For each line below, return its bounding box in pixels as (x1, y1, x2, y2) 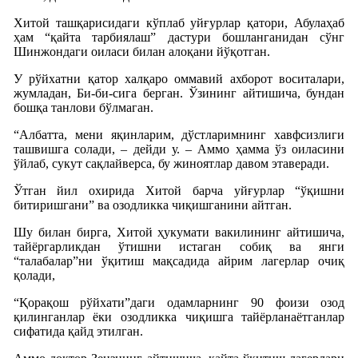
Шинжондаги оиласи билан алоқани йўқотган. (13, 44, 270, 58)
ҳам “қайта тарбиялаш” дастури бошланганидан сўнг (13, 30, 345, 44)
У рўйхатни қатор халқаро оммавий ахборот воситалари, (13, 71, 345, 86)
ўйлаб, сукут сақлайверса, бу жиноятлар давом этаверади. (13, 156, 329, 170)
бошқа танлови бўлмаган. (13, 100, 153, 114)
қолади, (13, 268, 55, 282)
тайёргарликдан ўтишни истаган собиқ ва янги (13, 239, 345, 253)
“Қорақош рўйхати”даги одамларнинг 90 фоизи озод (13, 295, 345, 309)
